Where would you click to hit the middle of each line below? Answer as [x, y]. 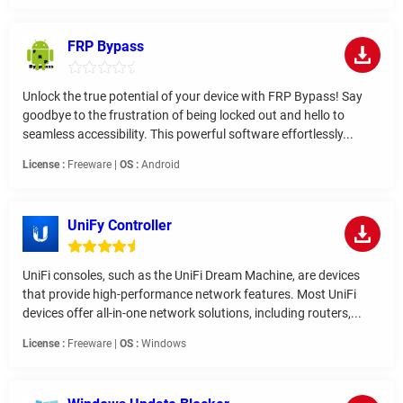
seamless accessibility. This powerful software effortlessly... [188, 134]
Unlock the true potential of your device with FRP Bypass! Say [193, 96]
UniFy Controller [120, 225]
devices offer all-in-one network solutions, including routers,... [192, 313]
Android [159, 164]
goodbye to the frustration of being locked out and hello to [184, 115]
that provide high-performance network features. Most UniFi [189, 294]
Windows [162, 343]
